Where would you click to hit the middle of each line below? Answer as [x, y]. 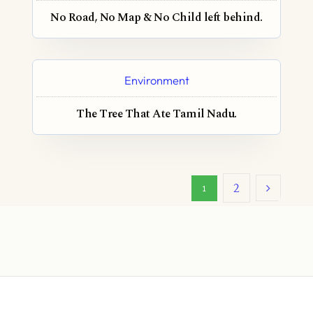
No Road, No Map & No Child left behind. [156, 18]
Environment [156, 80]
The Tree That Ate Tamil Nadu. [156, 115]
